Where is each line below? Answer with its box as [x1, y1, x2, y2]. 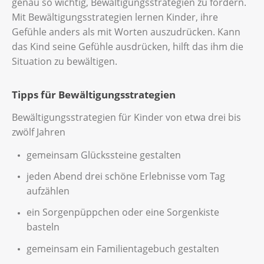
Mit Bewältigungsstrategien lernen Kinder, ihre [12, 10, 218, 24]
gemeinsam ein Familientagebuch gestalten [27, 242, 219, 255]
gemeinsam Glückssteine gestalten [27, 148, 181, 161]
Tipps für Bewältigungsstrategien [12, 88, 176, 102]
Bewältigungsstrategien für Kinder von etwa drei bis [12, 111, 241, 124]
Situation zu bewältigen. [12, 54, 117, 68]
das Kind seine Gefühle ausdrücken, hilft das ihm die [12, 39, 243, 53]
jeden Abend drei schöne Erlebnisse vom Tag [27, 170, 225, 183]
